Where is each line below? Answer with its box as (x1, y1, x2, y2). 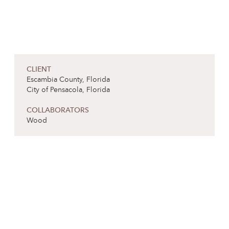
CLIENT (27, 66, 51, 73)
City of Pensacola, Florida (27, 86, 110, 94)
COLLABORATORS (27, 107, 89, 114)
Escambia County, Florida (27, 76, 110, 83)
